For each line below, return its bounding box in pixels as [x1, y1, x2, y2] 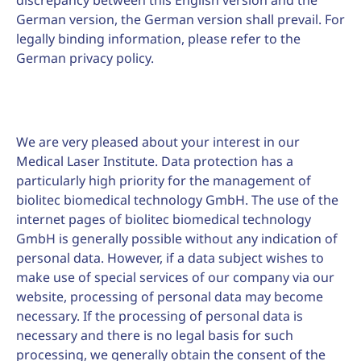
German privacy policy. [16, 49, 154, 67]
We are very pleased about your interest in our [16, 133, 300, 151]
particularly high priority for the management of [16, 172, 311, 189]
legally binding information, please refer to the [16, 30, 301, 48]
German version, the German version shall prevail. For [16, 10, 345, 28]
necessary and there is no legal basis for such [16, 326, 293, 344]
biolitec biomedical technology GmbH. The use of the [16, 191, 338, 209]
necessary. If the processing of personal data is [16, 307, 303, 325]
